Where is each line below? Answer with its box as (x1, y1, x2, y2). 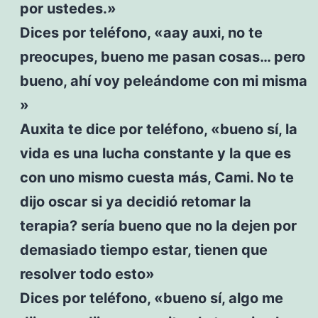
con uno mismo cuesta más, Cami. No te (19, 168, 294, 186)
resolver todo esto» (19, 265, 155, 283)
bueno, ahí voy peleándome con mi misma (19, 72, 307, 89)
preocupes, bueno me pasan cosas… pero (19, 48, 305, 65)
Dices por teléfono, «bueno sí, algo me (19, 289, 283, 307)
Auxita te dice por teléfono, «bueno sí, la (19, 120, 297, 138)
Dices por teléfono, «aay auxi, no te (19, 23, 263, 41)
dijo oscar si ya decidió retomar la (19, 192, 251, 210)
